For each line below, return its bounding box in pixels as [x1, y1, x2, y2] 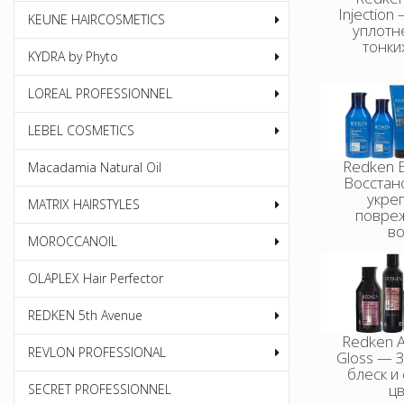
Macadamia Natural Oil [28, 159, 161, 177]
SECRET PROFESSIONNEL [28, 381, 171, 399]
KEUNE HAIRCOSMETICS [28, 11, 165, 29]
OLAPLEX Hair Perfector [28, 270, 163, 288]
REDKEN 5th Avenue [28, 307, 142, 325]
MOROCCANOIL [28, 233, 117, 251]
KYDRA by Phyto [28, 48, 118, 66]
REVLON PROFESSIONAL [28, 344, 166, 362]
